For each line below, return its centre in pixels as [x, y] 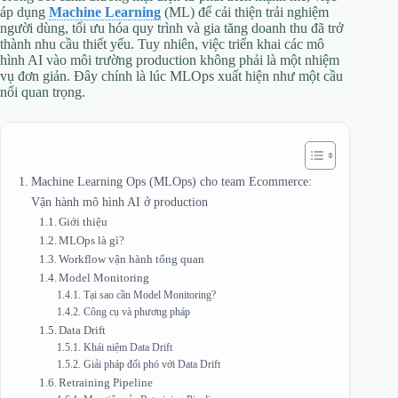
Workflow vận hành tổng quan [132, 259]
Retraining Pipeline [106, 382]
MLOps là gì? [92, 240]
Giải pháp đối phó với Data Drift [151, 364]
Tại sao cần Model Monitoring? [149, 295]
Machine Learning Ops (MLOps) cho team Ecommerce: [171, 181]
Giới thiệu [84, 221]
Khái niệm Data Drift [127, 347]
